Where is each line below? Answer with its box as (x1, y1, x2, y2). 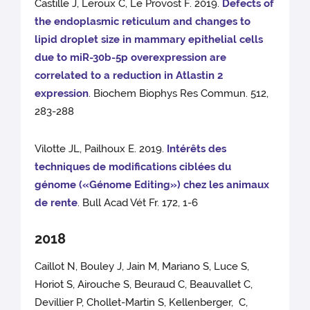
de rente (35, 197, 78, 210)
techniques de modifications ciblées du (35, 161, 232, 174)
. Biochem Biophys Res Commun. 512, (89, 87, 269, 100)
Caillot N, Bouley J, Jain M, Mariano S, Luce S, (35, 260, 250, 273)
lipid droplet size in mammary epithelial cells (35, 33, 264, 46)
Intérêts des (167, 143, 227, 156)
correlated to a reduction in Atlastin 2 (35, 69, 224, 82)
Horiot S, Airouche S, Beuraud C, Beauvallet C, (35, 278, 253, 291)
